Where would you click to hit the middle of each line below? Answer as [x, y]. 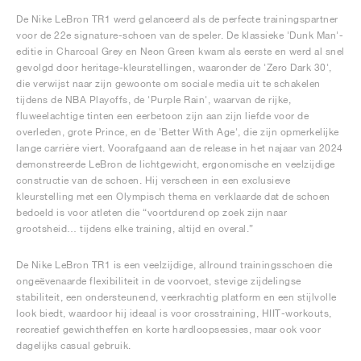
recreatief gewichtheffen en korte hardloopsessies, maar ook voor [168, 329]
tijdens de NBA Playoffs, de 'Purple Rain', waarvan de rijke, [154, 100]
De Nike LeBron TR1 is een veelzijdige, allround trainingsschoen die [174, 265]
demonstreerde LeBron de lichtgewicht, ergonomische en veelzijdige [176, 164]
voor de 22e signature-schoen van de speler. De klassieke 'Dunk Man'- [180, 35]
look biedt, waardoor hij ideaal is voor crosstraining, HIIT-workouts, [174, 313]
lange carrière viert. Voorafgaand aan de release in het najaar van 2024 [180, 148]
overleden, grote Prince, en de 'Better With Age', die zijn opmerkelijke [178, 132]
